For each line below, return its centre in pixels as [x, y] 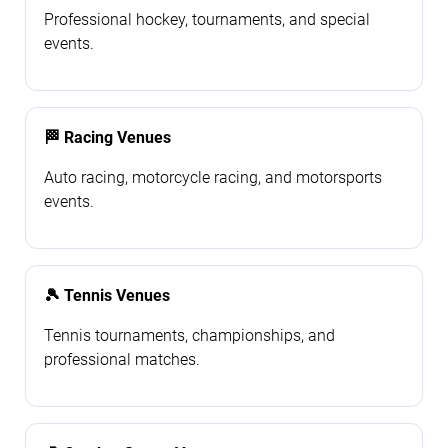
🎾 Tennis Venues [107, 295]
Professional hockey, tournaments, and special [207, 19]
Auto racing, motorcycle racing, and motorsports [213, 177]
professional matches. [122, 359]
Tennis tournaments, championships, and [189, 335]
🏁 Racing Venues [107, 137]
